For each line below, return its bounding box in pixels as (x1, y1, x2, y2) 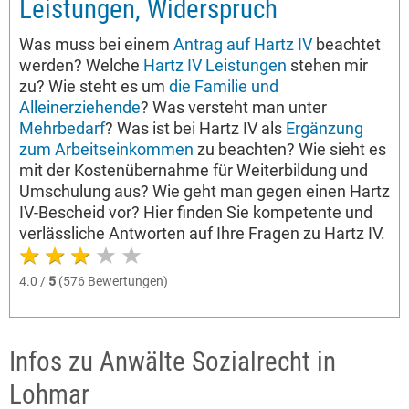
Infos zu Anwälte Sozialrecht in (9, 346, 336, 377)
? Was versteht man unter (141, 98, 327, 117)
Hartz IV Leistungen (143, 56, 287, 75)
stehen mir (287, 56, 368, 75)
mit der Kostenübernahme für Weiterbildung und (19, 161, 368, 180)
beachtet (312, 35, 381, 54)
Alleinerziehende (19, 98, 141, 117)
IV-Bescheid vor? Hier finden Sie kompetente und (19, 203, 372, 222)
